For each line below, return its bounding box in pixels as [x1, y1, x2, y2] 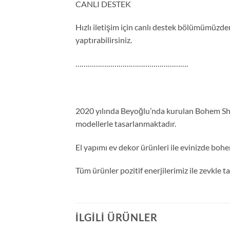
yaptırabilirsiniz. [75, 35, 132, 45]
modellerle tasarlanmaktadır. [75, 118, 176, 128]
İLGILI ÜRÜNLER [75, 211, 158, 224]
